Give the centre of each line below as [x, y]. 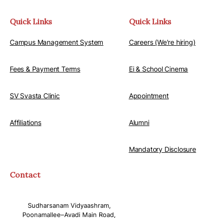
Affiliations [26, 123]
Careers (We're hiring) [162, 42]
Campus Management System [57, 42]
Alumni [139, 123]
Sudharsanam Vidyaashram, [69, 206]
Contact [25, 175]
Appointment [149, 96]
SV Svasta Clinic [35, 96]
